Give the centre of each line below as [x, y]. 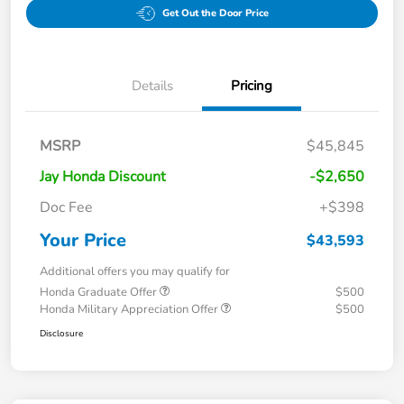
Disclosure [61, 334]
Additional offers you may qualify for [135, 272]
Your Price [83, 241]
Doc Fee [66, 208]
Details [152, 86]
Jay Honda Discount [103, 177]
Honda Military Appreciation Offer [130, 310]
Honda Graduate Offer [100, 293]
